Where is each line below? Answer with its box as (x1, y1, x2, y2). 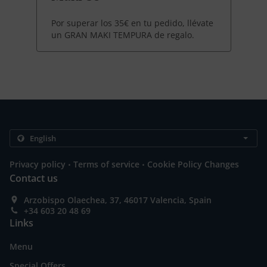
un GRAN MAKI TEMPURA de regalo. (51, 29, 194, 41)
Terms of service (73, 159, 139, 170)
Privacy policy (10, 159, 66, 170)
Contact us (10, 172, 58, 185)
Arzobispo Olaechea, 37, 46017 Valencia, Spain (24, 194, 212, 206)
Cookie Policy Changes (147, 159, 239, 170)
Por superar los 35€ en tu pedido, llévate (51, 17, 213, 29)
